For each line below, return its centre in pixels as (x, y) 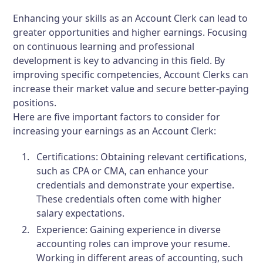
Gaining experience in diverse (154, 229)
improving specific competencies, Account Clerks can (131, 74)
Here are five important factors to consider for (117, 117)
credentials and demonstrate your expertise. (136, 185)
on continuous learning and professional (104, 46)
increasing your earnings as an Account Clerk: (115, 131)
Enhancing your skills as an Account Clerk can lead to (131, 18)
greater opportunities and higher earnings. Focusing (130, 32)
